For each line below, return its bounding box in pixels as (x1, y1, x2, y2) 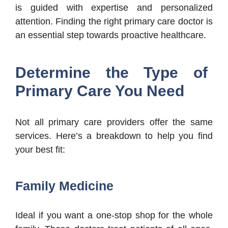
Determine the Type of (15, 64, 208, 81)
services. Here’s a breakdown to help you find (15, 131, 213, 141)
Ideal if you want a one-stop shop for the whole (15, 210, 213, 221)
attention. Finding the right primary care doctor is (15, 16, 213, 27)
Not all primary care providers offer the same (15, 117, 213, 128)
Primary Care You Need (15, 82, 184, 100)
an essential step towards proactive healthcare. (15, 30, 206, 41)
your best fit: (15, 145, 65, 155)
